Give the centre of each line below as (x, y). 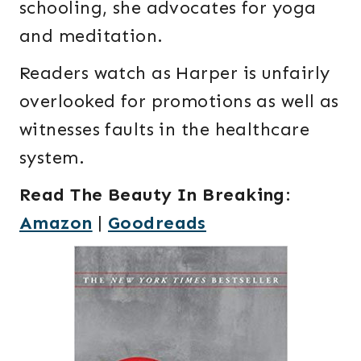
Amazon (56, 223)
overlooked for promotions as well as (179, 101)
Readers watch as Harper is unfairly (175, 73)
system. (52, 157)
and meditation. (91, 35)
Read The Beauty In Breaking (152, 195)
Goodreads (157, 223)
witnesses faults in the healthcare (164, 129)
